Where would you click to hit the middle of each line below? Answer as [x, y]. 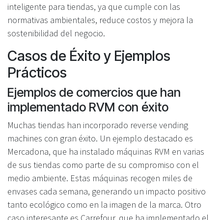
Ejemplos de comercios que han [94, 92]
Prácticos [37, 72]
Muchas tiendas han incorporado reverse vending [98, 125]
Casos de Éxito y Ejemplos [89, 55]
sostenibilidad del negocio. [56, 33]
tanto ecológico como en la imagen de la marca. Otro [104, 204]
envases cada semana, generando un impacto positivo [107, 191]
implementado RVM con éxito [88, 107]
